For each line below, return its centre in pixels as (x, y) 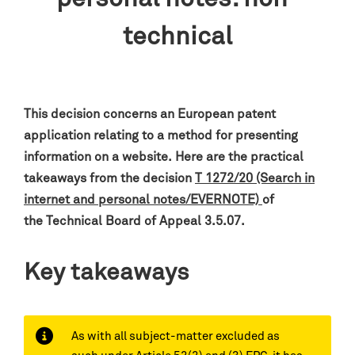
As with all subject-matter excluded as (176, 336)
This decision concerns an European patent (150, 114)
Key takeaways (107, 273)
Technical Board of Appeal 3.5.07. (145, 221)
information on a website (96, 157)
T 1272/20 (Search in (255, 178)
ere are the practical (244, 157)
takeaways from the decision (109, 178)
